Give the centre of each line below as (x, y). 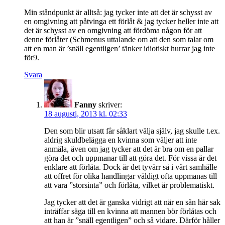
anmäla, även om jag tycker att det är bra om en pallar (129, 149)
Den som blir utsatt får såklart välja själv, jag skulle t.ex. (132, 131)
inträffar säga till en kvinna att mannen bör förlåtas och (130, 211)
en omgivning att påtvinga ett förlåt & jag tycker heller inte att (121, 21)
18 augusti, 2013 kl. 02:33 (86, 114)
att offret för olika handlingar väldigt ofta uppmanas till (131, 176)
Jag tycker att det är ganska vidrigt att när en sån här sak (132, 202)
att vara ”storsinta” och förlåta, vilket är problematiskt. (129, 185)
